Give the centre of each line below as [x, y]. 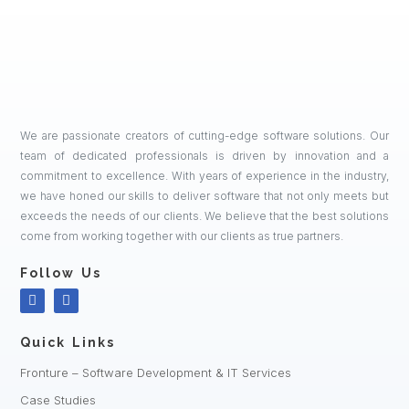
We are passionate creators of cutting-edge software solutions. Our [204, 135]
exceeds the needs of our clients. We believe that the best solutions [204, 215]
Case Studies [58, 399]
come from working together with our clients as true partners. [182, 236]
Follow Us [61, 273]
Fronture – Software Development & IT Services [156, 372]
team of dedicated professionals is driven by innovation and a [204, 155]
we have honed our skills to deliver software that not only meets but [204, 195]
